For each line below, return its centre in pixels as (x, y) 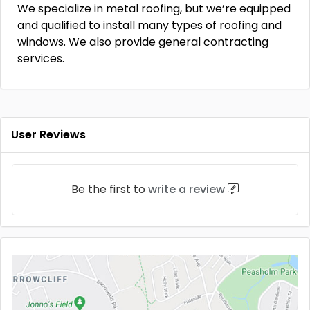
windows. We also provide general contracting (143, 42)
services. (41, 58)
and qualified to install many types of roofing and (149, 25)
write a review (186, 189)
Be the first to (110, 189)
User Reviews (48, 135)
